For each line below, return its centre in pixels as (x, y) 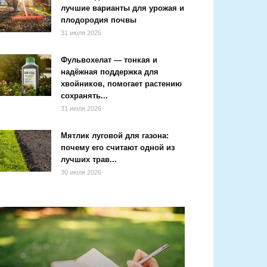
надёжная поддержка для (110, 72)
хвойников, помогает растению (121, 84)
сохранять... (84, 96)
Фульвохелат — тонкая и (109, 60)
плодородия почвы (99, 20)
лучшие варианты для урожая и (122, 8)
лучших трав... (89, 159)
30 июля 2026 (81, 172)
